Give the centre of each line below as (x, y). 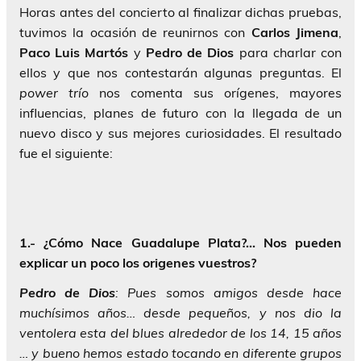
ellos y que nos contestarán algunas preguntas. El (180, 72)
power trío (54, 92)
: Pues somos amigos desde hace (229, 292)
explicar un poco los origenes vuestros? (138, 262)
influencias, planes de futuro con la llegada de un (180, 112)
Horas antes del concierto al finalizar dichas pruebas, (180, 12)
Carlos (270, 32)
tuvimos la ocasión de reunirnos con (135, 32)
